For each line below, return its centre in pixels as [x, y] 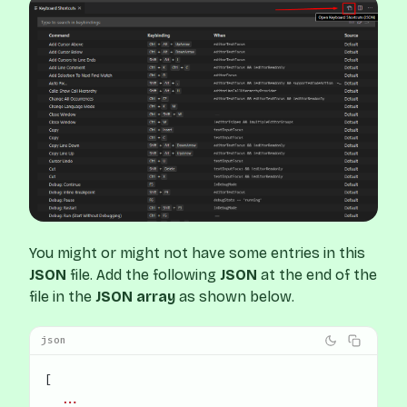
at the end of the [317, 275]
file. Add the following [143, 275]
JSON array [135, 297]
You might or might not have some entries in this [197, 253]
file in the [62, 297]
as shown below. [235, 297]
